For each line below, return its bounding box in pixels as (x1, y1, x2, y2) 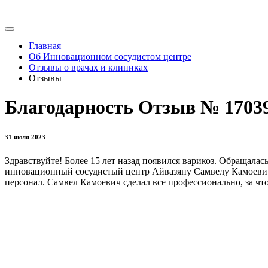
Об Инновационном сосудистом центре (29, 51, 191, 62)
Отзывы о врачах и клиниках (29, 62, 148, 72)
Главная (29, 41, 61, 51)
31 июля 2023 (5, 133, 45, 141)
